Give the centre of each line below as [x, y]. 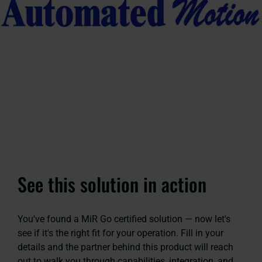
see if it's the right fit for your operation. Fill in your [120, 233]
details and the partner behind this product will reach [125, 247]
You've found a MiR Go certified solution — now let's [124, 219]
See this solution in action [112, 184]
